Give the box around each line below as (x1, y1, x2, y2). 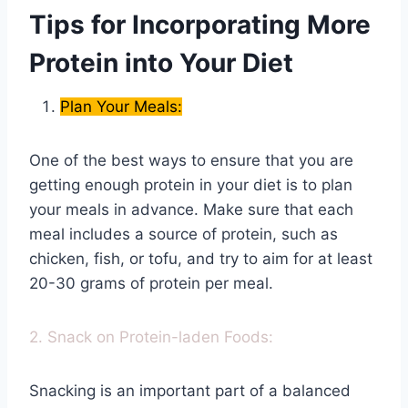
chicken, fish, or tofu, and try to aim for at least (29, 250, 372, 269)
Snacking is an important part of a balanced (29, 382, 351, 401)
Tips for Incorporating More (29, 9, 371, 41)
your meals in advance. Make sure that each (29, 200, 353, 219)
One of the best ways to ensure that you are (29, 151, 353, 170)
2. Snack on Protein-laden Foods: (29, 328, 273, 347)
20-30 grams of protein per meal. (29, 274, 273, 293)
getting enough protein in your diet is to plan (29, 176, 352, 195)
